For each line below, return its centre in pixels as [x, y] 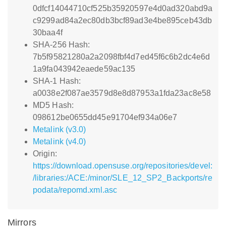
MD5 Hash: [53, 105]
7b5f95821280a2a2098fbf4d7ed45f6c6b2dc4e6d [122, 57]
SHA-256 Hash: [62, 45]
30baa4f [48, 33]
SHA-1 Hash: [57, 81]
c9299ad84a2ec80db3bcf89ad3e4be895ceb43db [123, 20]
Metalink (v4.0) [60, 142]
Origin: [45, 154]
